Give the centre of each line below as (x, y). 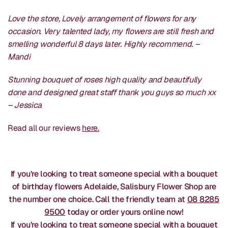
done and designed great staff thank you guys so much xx (112, 93)
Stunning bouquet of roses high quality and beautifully (105, 80)
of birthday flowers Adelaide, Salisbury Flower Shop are (114, 187)
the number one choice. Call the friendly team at (97, 199)
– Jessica (25, 105)
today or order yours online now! (125, 212)
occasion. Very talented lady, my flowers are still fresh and (111, 32)
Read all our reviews (44, 128)
